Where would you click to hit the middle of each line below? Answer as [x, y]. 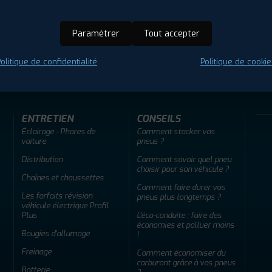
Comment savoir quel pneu [184, 159]
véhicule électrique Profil [65, 205]
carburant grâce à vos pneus [186, 262]
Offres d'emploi [94, 54]
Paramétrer [96, 34]
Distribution [42, 159]
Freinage [36, 251]
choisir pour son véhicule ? [183, 169]
